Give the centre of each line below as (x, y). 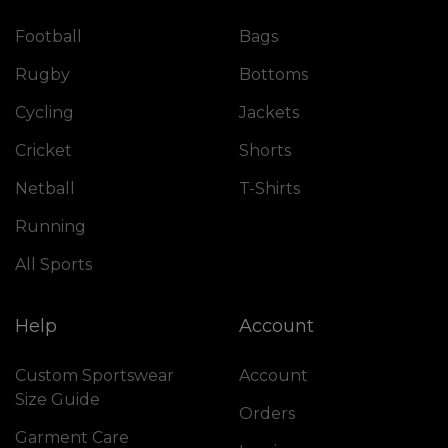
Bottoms (273, 74)
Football (48, 36)
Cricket (43, 150)
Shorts (265, 150)
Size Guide (57, 399)
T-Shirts (269, 188)
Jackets (269, 112)
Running (50, 226)
